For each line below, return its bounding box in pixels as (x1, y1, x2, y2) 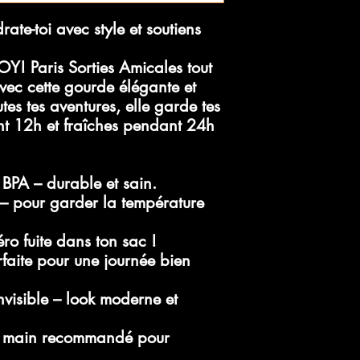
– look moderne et (48, 288, 178, 309)
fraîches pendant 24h (63, 115, 215, 136)
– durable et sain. (29, 173, 157, 194)
